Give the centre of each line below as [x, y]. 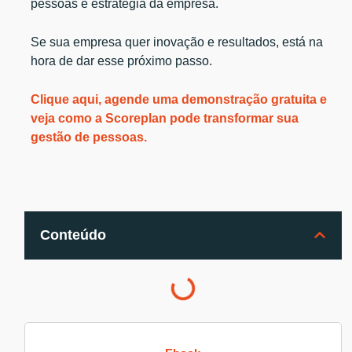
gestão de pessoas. [89, 137]
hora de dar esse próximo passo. [122, 60]
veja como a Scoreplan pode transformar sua [165, 118]
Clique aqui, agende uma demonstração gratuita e [179, 99]
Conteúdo [73, 235]
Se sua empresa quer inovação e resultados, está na [177, 42]
